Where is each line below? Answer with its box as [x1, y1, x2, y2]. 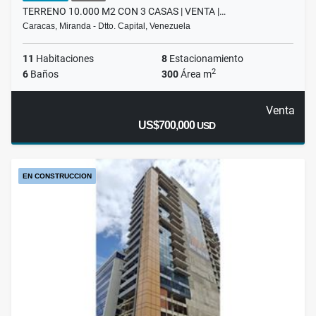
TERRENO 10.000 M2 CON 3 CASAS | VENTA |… [23, 6, 226, 18]
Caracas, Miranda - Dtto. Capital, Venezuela [23, 21, 190, 32]
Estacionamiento [167, 53, 243, 65]
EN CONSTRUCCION [23, 172, 92, 181]
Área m [178, 68, 212, 80]
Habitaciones [34, 53, 94, 65]
